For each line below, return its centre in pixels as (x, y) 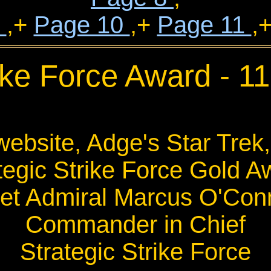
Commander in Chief (135, 224)
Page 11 (204, 25)
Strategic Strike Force (135, 252)
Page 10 (82, 25)
